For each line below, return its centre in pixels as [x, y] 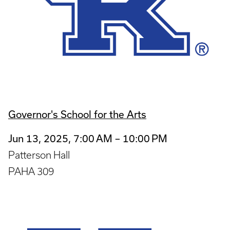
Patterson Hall [39, 155]
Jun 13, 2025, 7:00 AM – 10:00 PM [88, 138]
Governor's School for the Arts [77, 114]
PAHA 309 [31, 171]
